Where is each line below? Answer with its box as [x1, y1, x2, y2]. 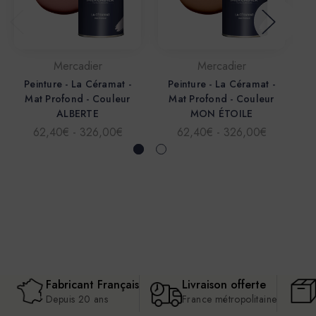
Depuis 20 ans [46, 291, 109, 306]
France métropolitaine [182, 291, 277, 306]
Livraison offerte [182, 276, 266, 293]
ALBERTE [56, 106, 99, 121]
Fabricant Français [46, 276, 139, 293]
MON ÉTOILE [190, 106, 253, 121]
